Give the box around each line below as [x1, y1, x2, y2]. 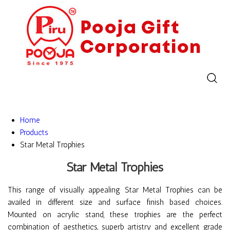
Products [20, 128, 48, 137]
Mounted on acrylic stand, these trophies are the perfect [8, 210, 222, 219]
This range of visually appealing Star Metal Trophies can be [8, 185, 222, 195]
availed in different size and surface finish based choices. [8, 198, 222, 207]
